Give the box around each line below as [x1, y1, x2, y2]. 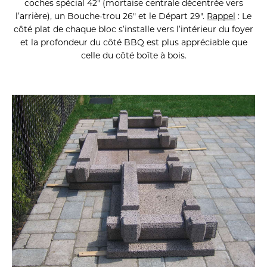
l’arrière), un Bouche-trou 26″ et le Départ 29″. [15, 11, 204, 22]
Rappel [207, 11, 235, 22]
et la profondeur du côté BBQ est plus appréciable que [20, 37, 247, 48]
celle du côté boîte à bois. [80, 50, 187, 61]
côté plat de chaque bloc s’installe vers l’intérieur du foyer [14, 24, 253, 35]
